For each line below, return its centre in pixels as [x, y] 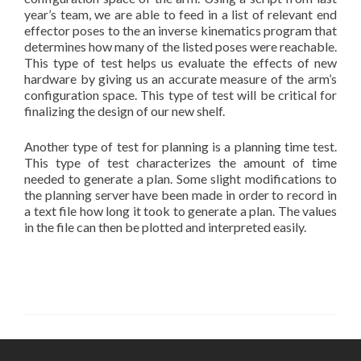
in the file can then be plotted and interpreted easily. [165, 226]
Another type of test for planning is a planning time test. [180, 146]
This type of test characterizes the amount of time [180, 162]
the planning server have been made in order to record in [180, 194]
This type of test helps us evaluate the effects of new [180, 62]
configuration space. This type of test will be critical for [180, 94]
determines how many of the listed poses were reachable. [180, 46]
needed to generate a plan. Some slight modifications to [180, 178]
